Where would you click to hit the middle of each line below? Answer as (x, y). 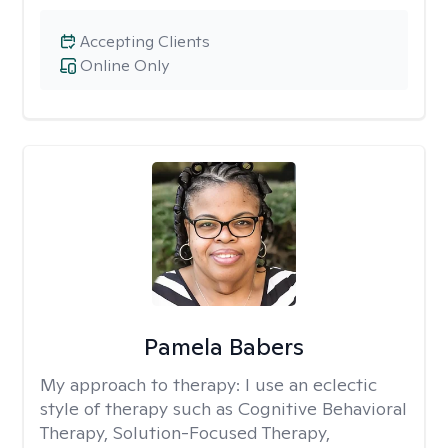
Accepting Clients (145, 41)
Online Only (124, 65)
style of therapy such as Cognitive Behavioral (223, 408)
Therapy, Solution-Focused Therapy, (185, 432)
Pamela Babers (223, 346)
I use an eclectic (311, 384)
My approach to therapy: (142, 384)
